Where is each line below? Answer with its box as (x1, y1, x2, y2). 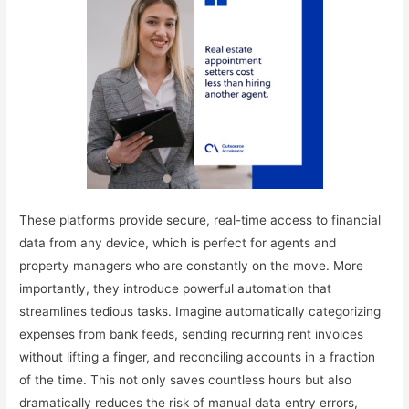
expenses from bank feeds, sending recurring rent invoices (19, 327, 364, 342)
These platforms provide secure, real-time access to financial (19, 213, 382, 228)
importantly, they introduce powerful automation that (19, 281, 332, 297)
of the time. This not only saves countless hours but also (19, 372, 352, 388)
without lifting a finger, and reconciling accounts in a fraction (19, 350, 376, 365)
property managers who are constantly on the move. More (19, 258, 364, 274)
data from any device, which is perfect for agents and (19, 236, 337, 251)
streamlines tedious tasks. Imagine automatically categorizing (19, 304, 382, 320)
